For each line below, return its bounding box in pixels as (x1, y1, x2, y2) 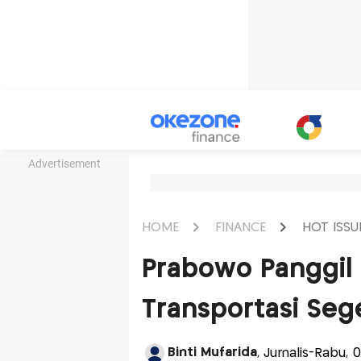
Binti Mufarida (167, 346, 257, 359)
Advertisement (28, 157, 101, 170)
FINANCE (214, 221, 266, 234)
